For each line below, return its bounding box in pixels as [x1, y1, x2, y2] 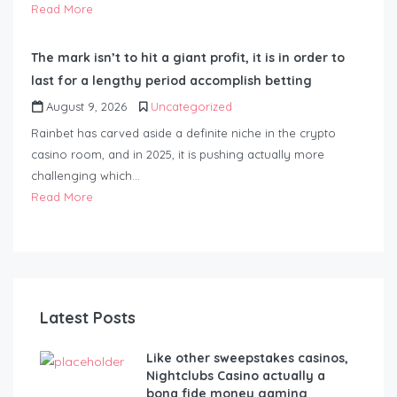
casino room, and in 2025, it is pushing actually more [31, 147, 324, 162]
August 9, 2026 [43, 99, 127, 114]
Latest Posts [40, 307, 136, 329]
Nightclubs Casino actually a [146, 368, 325, 385]
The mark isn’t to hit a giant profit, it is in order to [31, 50, 345, 66]
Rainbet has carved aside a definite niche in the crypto [31, 126, 336, 141]
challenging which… [31, 168, 140, 183]
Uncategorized [151, 99, 232, 114]
